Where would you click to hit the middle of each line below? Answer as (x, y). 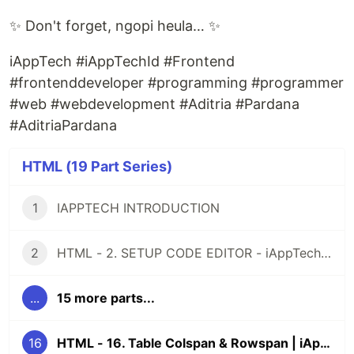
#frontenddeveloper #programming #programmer (177, 82)
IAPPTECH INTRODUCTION (138, 207)
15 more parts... (106, 298)
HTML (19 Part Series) (97, 166)
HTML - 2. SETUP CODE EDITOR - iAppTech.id (326, 252)
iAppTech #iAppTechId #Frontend (122, 61)
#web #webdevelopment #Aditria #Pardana (154, 104)
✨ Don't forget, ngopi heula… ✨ (115, 25)
